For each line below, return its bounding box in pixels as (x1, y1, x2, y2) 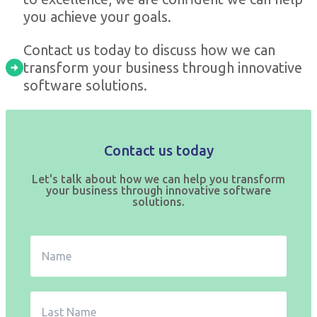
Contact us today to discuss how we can (23, 42, 275, 59)
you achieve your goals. (23, 8, 171, 25)
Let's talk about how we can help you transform (32, 173, 285, 186)
